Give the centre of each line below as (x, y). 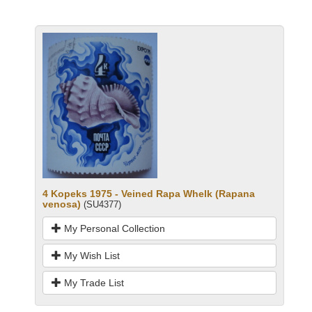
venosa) (62, 204)
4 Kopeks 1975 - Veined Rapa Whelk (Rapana (149, 193)
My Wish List (91, 255)
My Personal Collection (113, 228)
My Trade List (93, 282)
